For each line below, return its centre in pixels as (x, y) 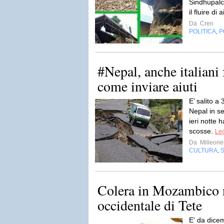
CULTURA (203, 150)
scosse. (202, 131)
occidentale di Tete (150, 205)
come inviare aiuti (147, 86)
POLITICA (202, 31)
